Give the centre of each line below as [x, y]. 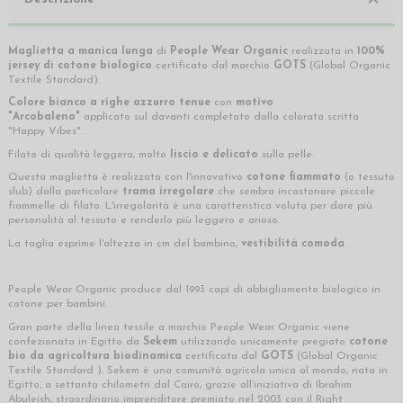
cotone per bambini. [58, 304]
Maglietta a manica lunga [82, 51]
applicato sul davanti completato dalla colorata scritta [219, 117]
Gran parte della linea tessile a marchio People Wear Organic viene [179, 327]
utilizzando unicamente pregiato [263, 341]
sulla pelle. [288, 154]
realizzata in [322, 51]
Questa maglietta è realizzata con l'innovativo [127, 178]
